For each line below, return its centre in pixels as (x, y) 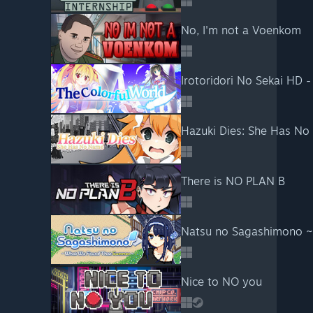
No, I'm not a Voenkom (241, 30)
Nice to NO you (221, 282)
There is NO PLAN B (233, 181)
